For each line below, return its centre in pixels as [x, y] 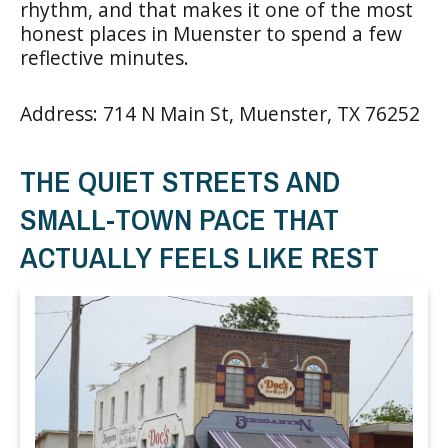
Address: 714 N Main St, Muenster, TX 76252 [220, 113]
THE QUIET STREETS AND [180, 180]
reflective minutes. [104, 57]
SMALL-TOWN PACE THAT [179, 218]
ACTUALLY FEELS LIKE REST [199, 256]
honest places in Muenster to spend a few [211, 33]
